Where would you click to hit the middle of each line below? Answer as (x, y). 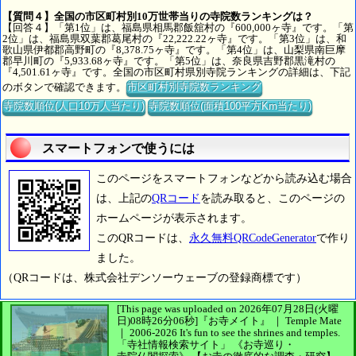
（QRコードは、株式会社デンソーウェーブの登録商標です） (155, 278)
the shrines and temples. (289, 333)
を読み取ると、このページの (273, 199)
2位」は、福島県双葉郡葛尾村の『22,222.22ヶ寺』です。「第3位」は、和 (174, 39)
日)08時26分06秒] (157, 321)
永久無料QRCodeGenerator (253, 238)
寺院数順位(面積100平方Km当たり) (230, 106)
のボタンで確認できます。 (64, 87)
